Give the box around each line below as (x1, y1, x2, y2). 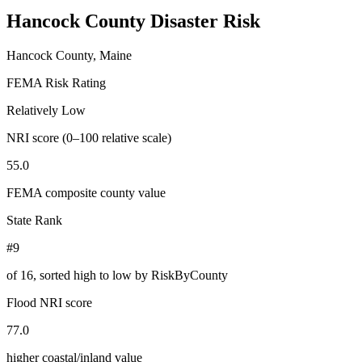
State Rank (6, 213, 62, 227)
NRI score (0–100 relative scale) (6, 130, 171, 145)
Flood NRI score (6, 295, 92, 309)
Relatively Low (6, 103, 86, 117)
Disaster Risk (150, 10, 260, 32)
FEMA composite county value (6, 185, 166, 200)
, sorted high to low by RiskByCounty (33, 267, 228, 282)
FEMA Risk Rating (6, 75, 106, 90)
